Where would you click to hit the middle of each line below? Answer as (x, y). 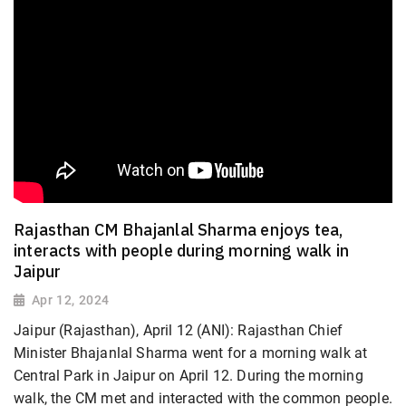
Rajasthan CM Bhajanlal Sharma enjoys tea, (179, 229)
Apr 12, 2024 (70, 300)
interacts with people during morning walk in (181, 250)
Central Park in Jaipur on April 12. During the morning (188, 375)
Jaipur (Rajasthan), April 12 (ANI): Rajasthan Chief (179, 330)
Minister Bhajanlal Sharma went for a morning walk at (191, 353)
